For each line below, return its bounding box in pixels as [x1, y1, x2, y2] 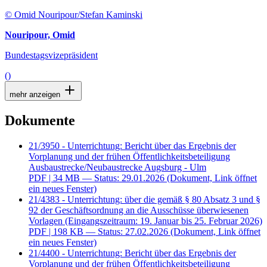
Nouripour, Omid [5, 30, 75, 41]
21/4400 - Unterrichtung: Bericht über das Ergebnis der [29, 248, 236, 259]
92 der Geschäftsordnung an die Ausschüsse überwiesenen [29, 205, 249, 216]
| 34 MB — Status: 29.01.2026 [49, 173, 164, 184]
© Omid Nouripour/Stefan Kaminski [5, 10, 142, 20]
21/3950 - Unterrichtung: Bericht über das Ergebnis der [29, 141, 236, 151]
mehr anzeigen [10, 90, 63, 100]
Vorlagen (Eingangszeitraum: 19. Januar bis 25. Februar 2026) [29, 216, 262, 226]
